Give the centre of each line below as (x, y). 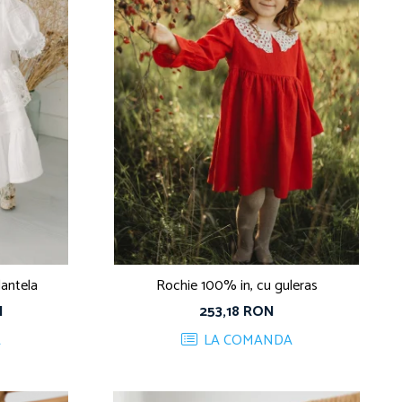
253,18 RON (236, 311)
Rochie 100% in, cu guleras (236, 285)
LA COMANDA (246, 340)
